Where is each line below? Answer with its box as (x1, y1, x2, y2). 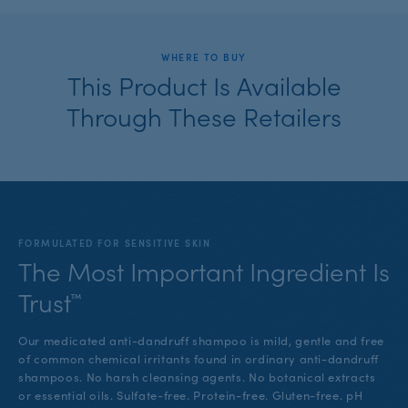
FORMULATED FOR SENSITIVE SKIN (18, 238, 211, 249)
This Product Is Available (66, 71, 342, 97)
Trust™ (18, 289, 81, 315)
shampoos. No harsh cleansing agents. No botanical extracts (18, 370, 376, 382)
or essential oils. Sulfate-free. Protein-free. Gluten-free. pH (18, 388, 363, 401)
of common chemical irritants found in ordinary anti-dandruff (18, 352, 379, 364)
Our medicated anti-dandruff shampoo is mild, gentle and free (18, 333, 384, 346)
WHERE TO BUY (161, 51, 247, 62)
